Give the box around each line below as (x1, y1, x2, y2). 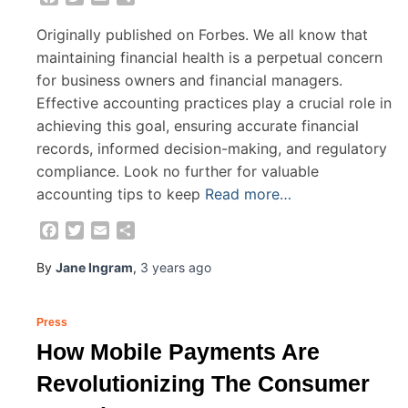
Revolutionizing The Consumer (36, 371, 370, 397)
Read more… (205, 184, 291, 203)
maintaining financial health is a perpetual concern (36, 47, 382, 66)
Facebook (58, 221, 127, 240)
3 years (140, 260, 185, 276)
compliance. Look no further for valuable (36, 161, 319, 180)
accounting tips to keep (36, 184, 200, 203)
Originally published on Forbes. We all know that (36, 25, 368, 44)
